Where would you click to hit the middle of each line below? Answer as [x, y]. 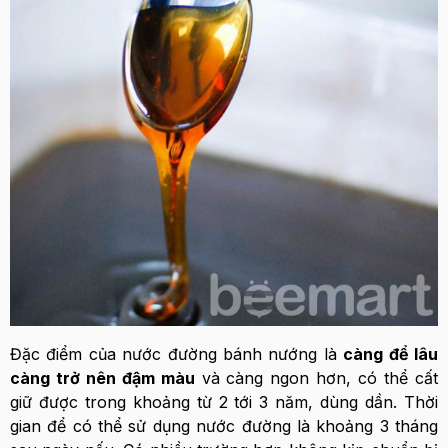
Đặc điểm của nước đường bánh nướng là [177, 354]
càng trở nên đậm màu [102, 378]
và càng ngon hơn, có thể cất [316, 378]
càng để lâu [391, 354]
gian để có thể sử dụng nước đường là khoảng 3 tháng [224, 426]
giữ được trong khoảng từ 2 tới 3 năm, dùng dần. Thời [224, 402]
